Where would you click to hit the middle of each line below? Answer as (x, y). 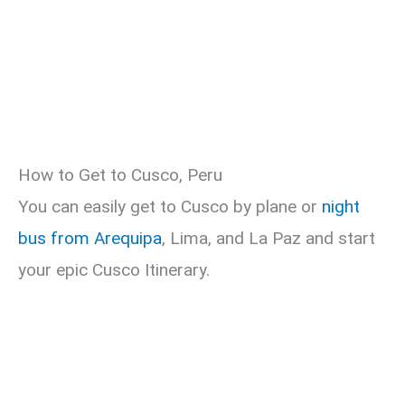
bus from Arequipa (90, 239)
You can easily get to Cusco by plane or (170, 207)
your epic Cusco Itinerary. (114, 270)
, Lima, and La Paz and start (268, 239)
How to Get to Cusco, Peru (120, 175)
